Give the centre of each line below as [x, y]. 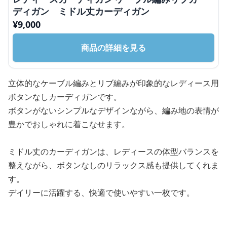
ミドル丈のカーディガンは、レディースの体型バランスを [113, 151]
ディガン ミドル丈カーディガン [81, 11]
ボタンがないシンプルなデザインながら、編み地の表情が [113, 110]
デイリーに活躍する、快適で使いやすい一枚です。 [101, 192]
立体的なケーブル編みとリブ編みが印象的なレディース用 [113, 83]
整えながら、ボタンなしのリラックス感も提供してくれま [113, 165]
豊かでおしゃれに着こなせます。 [69, 124]
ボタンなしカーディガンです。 [65, 97]
